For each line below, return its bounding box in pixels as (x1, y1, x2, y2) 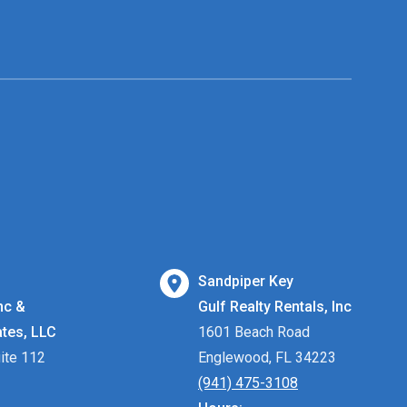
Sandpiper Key (198, 273, 293, 291)
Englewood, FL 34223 (198, 349, 336, 367)
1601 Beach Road (198, 323, 310, 342)
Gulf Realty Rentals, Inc (198, 298, 352, 316)
